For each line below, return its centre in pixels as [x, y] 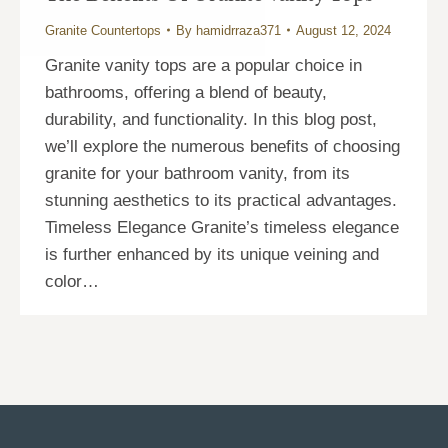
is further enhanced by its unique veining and [212, 254]
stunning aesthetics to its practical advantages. [221, 200]
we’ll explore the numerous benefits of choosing [222, 146]
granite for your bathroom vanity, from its [197, 173]
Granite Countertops [103, 30]
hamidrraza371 [238, 30]
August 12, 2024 [343, 30]
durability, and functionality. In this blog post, [211, 119]
